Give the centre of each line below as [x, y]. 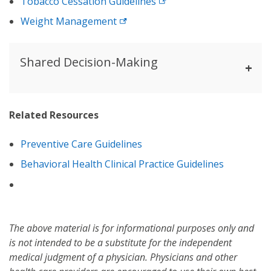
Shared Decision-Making [89, 62]
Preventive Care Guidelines [82, 144]
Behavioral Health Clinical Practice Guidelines [122, 164]
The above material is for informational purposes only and [132, 228]
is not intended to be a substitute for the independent [120, 243]
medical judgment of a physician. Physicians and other [123, 257]
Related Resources [54, 115]
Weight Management [69, 21]
